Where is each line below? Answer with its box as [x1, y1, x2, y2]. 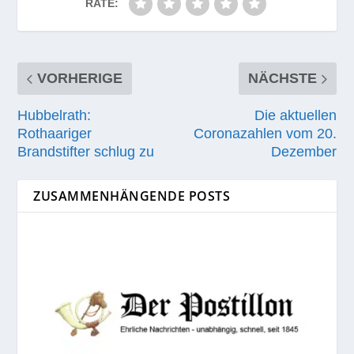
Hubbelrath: [17, 107, 92, 124]
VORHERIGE [37, 70, 123, 87]
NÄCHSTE [247, 70, 317, 87]
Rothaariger [17, 126, 92, 142]
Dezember [270, 144, 337, 160]
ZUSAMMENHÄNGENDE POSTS [33, 187, 231, 205]
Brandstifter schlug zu [17, 144, 155, 160]
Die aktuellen [254, 107, 337, 124]
